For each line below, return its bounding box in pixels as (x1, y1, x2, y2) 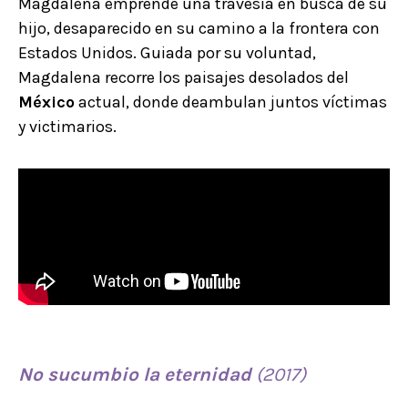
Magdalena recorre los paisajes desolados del (18, 66, 349, 87)
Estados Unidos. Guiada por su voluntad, (18, 42, 316, 63)
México (18, 91, 75, 112)
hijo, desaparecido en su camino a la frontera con (18, 17, 380, 38)
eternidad (164, 362, 251, 385)
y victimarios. (18, 116, 117, 137)
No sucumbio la (18, 362, 164, 385)
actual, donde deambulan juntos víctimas (75, 91, 387, 112)
